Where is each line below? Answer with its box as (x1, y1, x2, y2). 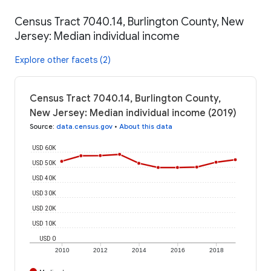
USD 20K (32, 204, 56, 212)
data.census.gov (56, 122, 113, 131)
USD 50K (32, 159, 56, 166)
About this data (119, 122, 172, 131)
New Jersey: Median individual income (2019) (30, 106, 237, 119)
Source (30, 122, 53, 131)
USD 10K (32, 220, 56, 227)
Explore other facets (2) (15, 54, 111, 65)
